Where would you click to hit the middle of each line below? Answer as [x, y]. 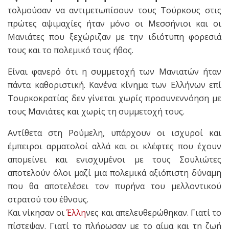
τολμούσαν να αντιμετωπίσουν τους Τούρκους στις [114, 10]
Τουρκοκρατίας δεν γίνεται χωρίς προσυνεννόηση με [114, 98]
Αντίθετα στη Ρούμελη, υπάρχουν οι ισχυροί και [114, 133]
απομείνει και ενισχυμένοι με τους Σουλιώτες [114, 159]
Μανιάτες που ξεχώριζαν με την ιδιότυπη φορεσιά [114, 37]
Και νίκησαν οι [37, 212]
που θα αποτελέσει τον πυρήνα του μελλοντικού [114, 186]
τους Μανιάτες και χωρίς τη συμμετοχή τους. [96, 111]
